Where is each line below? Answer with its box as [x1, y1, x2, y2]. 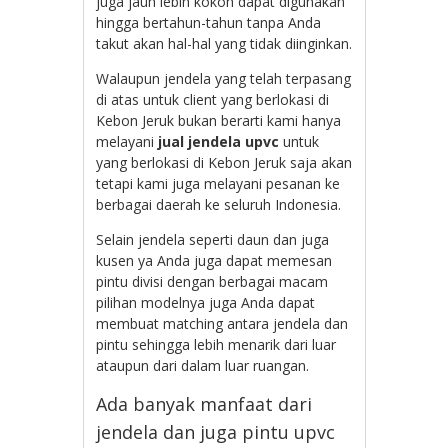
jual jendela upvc [154, 131, 280, 151]
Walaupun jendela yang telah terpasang [96, 68, 352, 88]
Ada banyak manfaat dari [96, 391, 313, 416]
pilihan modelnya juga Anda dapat [96, 292, 316, 312]
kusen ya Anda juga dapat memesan [96, 250, 333, 270]
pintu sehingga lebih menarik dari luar [96, 334, 337, 354]
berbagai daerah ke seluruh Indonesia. [96, 194, 342, 214]
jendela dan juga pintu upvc [96, 419, 336, 444]
